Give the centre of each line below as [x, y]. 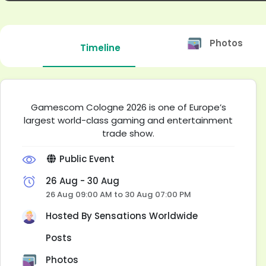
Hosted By [70, 216]
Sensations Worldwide [146, 216]
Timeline [100, 48]
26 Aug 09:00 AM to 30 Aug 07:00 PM [118, 194]
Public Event [85, 159]
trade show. [128, 133]
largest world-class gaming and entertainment [128, 120]
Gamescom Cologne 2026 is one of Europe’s [128, 107]
